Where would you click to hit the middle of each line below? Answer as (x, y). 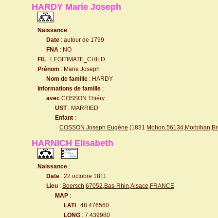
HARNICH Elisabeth (73, 143)
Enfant (64, 118)
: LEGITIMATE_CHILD (75, 59)
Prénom (48, 69)
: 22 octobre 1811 (83, 176)
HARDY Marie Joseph (76, 7)
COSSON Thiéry (83, 98)
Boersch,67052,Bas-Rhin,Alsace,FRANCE (118, 186)
